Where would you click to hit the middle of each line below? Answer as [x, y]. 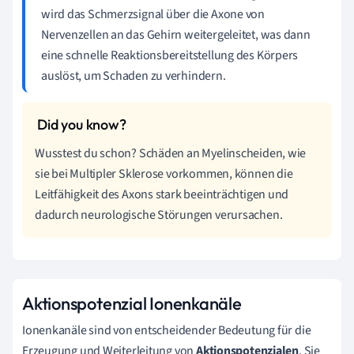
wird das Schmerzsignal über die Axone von [153, 15]
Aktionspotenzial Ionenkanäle [132, 304]
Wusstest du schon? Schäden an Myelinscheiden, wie [171, 154]
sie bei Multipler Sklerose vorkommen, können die [164, 174]
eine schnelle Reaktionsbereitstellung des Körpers [170, 56]
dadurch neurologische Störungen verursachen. [159, 215]
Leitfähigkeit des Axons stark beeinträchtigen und [162, 195]
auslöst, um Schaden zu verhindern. [134, 76]
